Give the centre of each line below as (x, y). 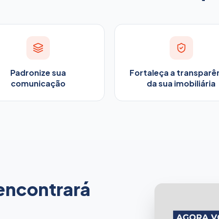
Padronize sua (38, 72)
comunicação (38, 83)
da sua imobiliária (181, 83)
